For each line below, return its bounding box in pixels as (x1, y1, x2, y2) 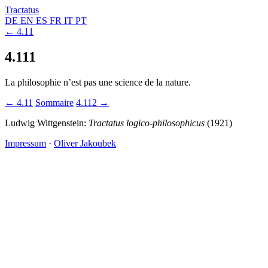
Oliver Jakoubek (54, 138, 116, 148)
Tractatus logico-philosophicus (89, 117, 205, 128)
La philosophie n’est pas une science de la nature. (5, 77, 191, 87)
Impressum (5, 138, 46, 148)
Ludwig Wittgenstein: (5, 117, 89, 128)
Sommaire (35, 97, 74, 108)
